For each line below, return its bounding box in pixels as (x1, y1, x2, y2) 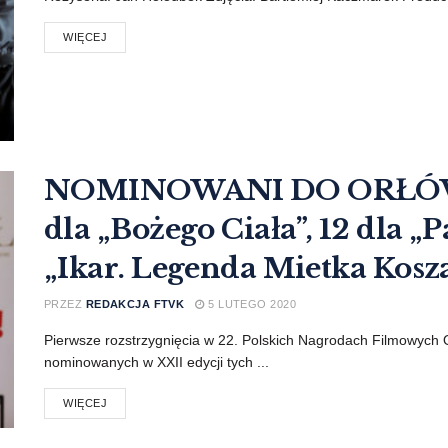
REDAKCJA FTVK (85, 297, 185, 310)
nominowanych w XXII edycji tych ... (44, 353, 269, 370)
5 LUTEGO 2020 (204, 297, 297, 310)
